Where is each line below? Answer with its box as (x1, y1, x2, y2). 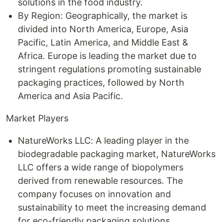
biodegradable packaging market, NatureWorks (18, 149, 216, 159)
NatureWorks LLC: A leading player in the (18, 135, 189, 146)
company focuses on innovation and (18, 189, 171, 199)
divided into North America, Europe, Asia (18, 24, 188, 34)
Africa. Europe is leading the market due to (18, 51, 197, 61)
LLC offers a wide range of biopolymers (18, 162, 183, 172)
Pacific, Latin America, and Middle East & (18, 37, 188, 48)
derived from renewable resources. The (18, 175, 183, 186)
